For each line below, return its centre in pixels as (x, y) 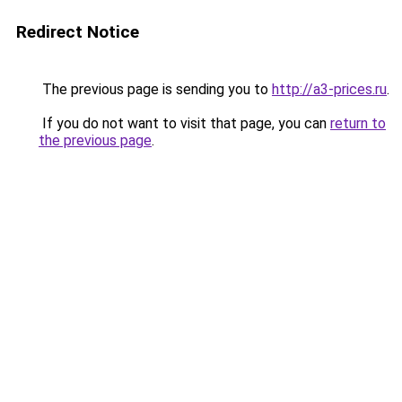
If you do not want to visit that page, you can (184, 123)
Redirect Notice (78, 32)
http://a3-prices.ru (329, 89)
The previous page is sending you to (155, 89)
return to (358, 123)
